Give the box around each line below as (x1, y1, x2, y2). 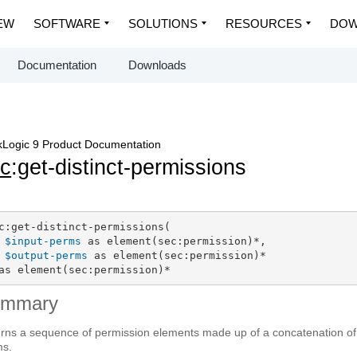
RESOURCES (226, 17, 302, 30)
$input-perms (4, 234, 81, 247)
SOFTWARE (33, 17, 100, 30)
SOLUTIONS (128, 17, 198, 30)
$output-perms (4, 249, 88, 261)
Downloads (128, 58, 186, 72)
